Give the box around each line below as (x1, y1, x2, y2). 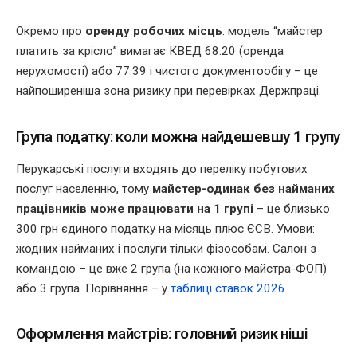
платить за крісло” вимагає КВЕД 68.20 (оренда (16, 44, 284, 59)
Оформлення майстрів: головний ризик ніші (16, 324, 308, 343)
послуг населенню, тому (16, 181, 152, 196)
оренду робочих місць (85, 24, 222, 39)
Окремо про (16, 24, 85, 39)
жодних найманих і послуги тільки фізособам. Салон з (16, 241, 316, 256)
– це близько (253, 201, 330, 216)
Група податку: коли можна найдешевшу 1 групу (16, 127, 340, 146)
